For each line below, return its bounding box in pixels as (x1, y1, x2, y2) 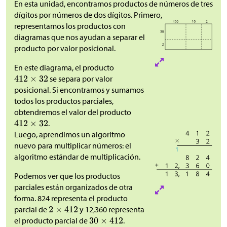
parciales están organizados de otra (14, 182, 133, 193)
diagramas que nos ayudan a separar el (14, 32, 145, 43)
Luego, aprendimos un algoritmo (14, 129, 125, 140)
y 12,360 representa (78, 204, 144, 215)
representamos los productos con (14, 21, 126, 31)
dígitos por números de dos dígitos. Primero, (14, 10, 162, 20)
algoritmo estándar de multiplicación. (14, 152, 140, 162)
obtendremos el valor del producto (14, 107, 133, 118)
